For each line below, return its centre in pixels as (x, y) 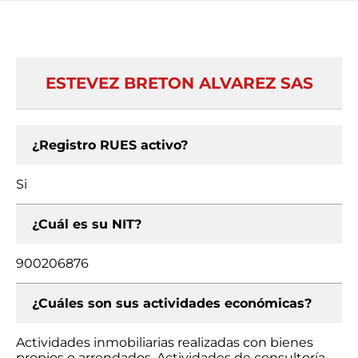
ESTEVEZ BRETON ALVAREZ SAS (179, 83)
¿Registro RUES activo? (110, 145)
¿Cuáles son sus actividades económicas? (172, 303)
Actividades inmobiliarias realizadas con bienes (165, 342)
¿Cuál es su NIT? (87, 224)
